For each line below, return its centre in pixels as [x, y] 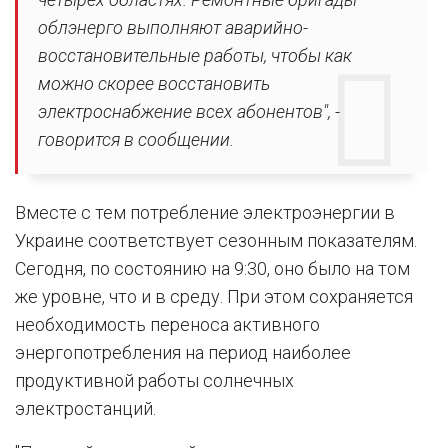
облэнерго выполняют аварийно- [173, 27]
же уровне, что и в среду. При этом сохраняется [214, 296]
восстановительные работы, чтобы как [195, 55]
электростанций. [85, 408]
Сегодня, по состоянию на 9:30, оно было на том [212, 268]
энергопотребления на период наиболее [183, 352]
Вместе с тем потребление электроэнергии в [205, 212]
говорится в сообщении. [136, 139]
